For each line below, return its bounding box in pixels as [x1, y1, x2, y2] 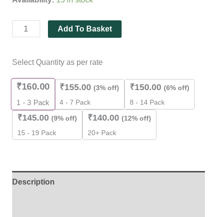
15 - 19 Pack [17, 129, 56, 137]
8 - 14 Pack [129, 98, 165, 107]
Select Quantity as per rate [12, 58, 103, 67]
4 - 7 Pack [59, 98, 91, 107]
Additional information [12, 200, 94, 208]
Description [12, 178, 55, 186]
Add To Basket [57, 25, 112, 33]
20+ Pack [87, 129, 116, 137]
